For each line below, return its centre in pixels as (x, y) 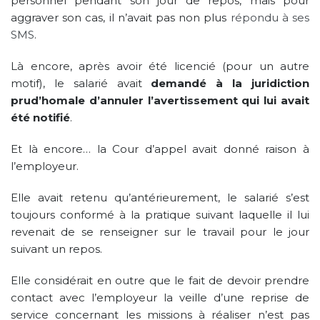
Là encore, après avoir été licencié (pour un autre (160, 66)
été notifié (40, 117)
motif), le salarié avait (81, 83)
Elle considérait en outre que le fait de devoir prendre (160, 280)
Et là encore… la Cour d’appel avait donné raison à (160, 149)
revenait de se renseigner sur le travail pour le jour (160, 231)
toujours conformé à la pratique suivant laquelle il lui (160, 214)
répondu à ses (270, 17)
